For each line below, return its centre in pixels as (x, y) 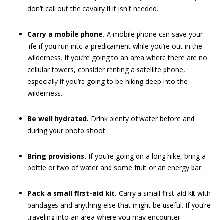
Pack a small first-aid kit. (72, 193)
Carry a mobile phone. (66, 34)
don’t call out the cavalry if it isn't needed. (93, 9)
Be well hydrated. (58, 119)
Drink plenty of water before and (142, 119)
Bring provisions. (57, 156)
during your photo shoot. (67, 130)
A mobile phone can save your (154, 34)
